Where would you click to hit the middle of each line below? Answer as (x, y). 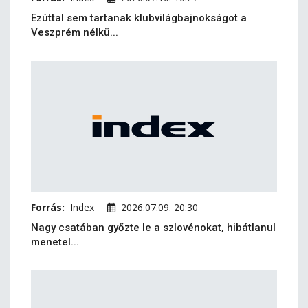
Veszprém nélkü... (75, 32)
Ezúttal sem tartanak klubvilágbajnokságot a (139, 18)
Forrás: (48, 207)
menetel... (55, 242)
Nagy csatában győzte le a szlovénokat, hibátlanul (153, 228)
